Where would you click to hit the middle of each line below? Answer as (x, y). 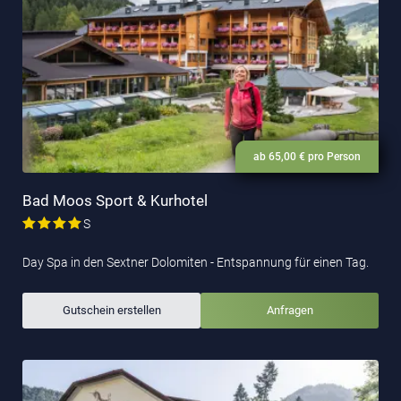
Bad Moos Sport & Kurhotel (115, 201)
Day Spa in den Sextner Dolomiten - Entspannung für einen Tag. (196, 263)
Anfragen (290, 311)
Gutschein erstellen (111, 311)
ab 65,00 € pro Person (307, 157)
